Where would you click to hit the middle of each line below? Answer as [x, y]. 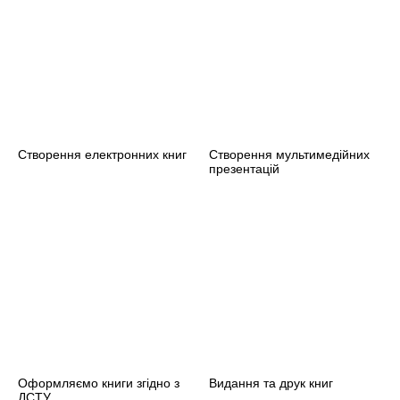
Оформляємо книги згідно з [99, 383]
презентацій [244, 168]
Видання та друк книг [271, 383]
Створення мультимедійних [289, 154]
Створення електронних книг [102, 154]
